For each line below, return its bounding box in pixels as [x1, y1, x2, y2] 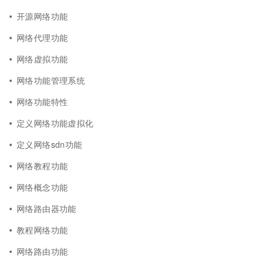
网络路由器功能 [17, 202, 77, 214]
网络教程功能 [17, 160, 68, 172]
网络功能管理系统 [17, 74, 85, 86]
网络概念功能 [17, 181, 68, 193]
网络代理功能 [17, 31, 68, 43]
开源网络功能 [17, 10, 68, 22]
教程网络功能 [17, 224, 68, 236]
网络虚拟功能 [17, 53, 68, 65]
